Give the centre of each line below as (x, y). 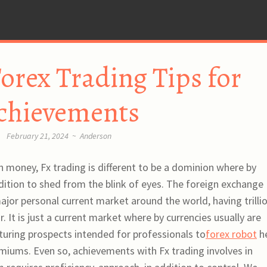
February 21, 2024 (38, 136)
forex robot (231, 234)
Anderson (96, 136)
